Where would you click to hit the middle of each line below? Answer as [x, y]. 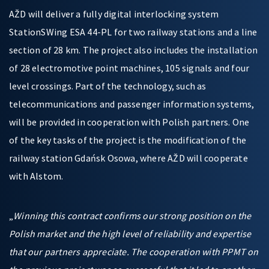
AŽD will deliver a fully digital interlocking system [114, 14]
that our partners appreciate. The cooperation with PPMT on [134, 252]
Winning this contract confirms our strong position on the [132, 216]
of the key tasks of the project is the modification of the [128, 140]
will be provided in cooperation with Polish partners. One [129, 122]
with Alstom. [36, 176]
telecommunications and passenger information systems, [132, 104]
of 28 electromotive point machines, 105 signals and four [129, 68]
